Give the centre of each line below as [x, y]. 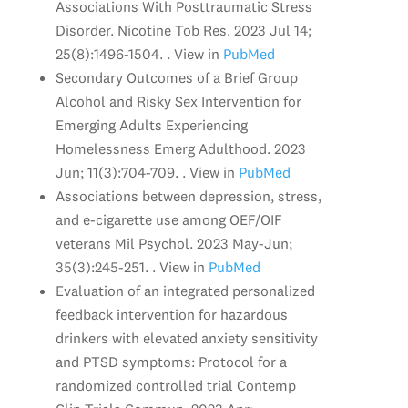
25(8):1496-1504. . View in [137, 53]
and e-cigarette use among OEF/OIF [168, 219]
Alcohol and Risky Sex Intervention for [178, 101]
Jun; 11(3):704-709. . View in [145, 172]
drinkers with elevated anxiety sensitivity [186, 337]
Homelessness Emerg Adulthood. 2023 [180, 148]
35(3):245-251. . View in [130, 266]
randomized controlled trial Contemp [175, 385]
